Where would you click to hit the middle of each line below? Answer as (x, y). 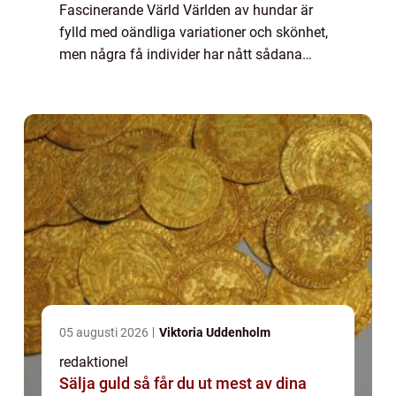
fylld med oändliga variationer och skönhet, (194, 33)
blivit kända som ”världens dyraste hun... (186, 99)
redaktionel (94, 362)
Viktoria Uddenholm (215, 333)
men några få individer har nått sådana (181, 55)
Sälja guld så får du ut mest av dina (96, 384)
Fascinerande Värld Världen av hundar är (186, 11)
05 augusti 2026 (105, 333)
